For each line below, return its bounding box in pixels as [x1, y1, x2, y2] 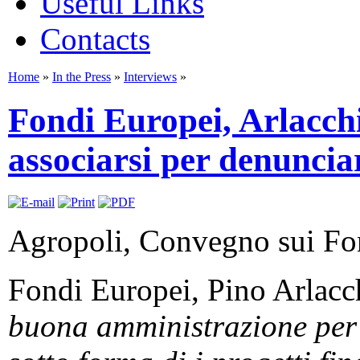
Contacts [40, 22, 150, 56]
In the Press [52, 70, 111, 84]
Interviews [124, 70, 177, 84]
